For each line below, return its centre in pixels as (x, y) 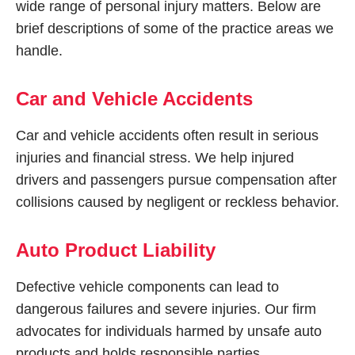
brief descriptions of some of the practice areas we (175, 29)
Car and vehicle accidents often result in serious (167, 136)
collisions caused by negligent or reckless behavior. (177, 202)
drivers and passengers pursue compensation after (176, 180)
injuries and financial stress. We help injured (155, 158)
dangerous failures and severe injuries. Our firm (166, 309)
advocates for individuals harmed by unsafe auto (169, 331)
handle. (39, 51)
